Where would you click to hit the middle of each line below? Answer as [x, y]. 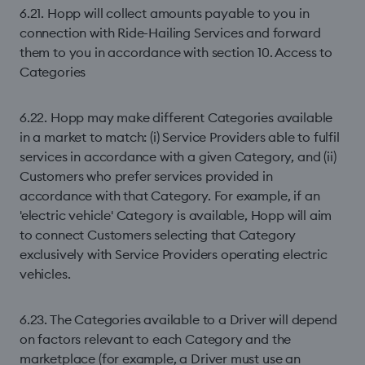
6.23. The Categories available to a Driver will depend [178, 319]
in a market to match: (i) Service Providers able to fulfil [180, 137]
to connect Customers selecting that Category [158, 235]
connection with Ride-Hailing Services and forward [170, 33]
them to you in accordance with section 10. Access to [176, 52]
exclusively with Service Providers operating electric [174, 254]
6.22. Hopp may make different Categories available [176, 117]
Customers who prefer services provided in [146, 176]
